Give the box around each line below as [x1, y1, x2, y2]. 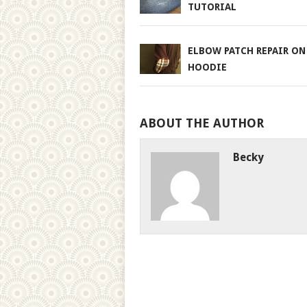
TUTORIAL [187, 1, 236, 12]
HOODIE [187, 62, 227, 73]
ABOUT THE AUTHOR [139, 116, 264, 131]
